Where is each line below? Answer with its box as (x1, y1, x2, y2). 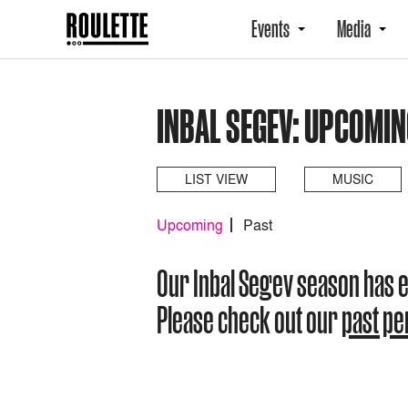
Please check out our (157, 301, 342, 339)
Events (251, 15, 290, 43)
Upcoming (157, 215, 223, 235)
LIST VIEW (185, 170, 248, 188)
